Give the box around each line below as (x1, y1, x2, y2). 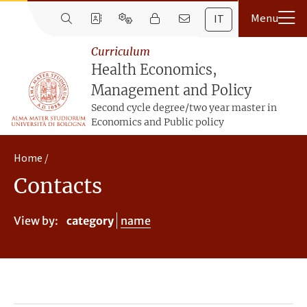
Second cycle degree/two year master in (90, 101, 277, 114)
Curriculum (90, 45, 150, 58)
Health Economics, (90, 61, 217, 78)
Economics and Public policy (90, 116, 224, 128)
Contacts (14, 173, 102, 199)
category (66, 213, 114, 228)
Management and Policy (90, 82, 251, 99)
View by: (14, 213, 58, 228)
